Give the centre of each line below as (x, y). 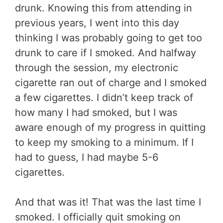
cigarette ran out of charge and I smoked (111, 82)
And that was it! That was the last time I (108, 202)
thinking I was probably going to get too (109, 38)
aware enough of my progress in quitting (110, 127)
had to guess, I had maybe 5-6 (87, 157)
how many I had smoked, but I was (96, 112)
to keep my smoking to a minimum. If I (104, 142)
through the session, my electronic (97, 67)
